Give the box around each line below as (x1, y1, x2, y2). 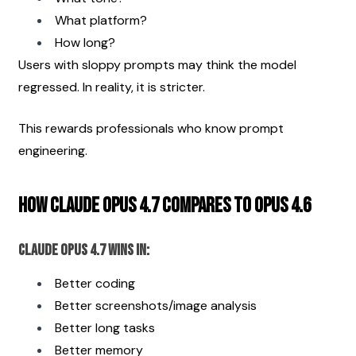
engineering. (18, 141, 87, 159)
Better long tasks (55, 319, 155, 336)
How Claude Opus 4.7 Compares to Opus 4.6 (18, 193, 311, 219)
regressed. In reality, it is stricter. (18, 78, 205, 95)
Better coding (55, 274, 135, 292)
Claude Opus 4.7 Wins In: (18, 240, 149, 260)
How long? (55, 33, 115, 51)
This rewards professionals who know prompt (18, 119, 284, 137)
